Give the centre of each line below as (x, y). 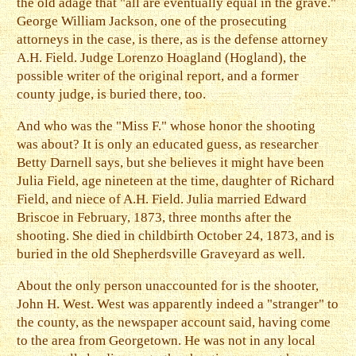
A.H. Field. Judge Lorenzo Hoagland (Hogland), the (162, 58)
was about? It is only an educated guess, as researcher (168, 145)
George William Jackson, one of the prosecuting (152, 21)
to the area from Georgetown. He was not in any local (166, 340)
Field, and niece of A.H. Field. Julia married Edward (162, 199)
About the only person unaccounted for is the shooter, (168, 285)
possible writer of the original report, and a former (158, 76)
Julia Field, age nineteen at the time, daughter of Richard (176, 181)
